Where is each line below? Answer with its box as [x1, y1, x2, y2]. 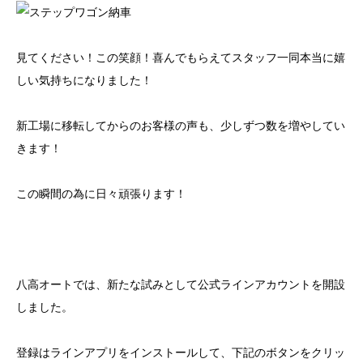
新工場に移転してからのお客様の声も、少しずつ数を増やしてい [16, 119, 345, 132]
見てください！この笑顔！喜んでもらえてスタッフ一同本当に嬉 [16, 51, 345, 64]
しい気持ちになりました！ [16, 74, 152, 87]
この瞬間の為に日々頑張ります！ [16, 187, 186, 200]
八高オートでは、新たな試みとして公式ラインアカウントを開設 [16, 278, 345, 291]
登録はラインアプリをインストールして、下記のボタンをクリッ [16, 346, 345, 359]
